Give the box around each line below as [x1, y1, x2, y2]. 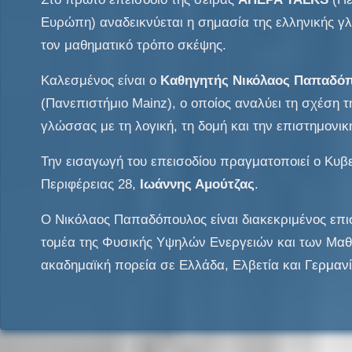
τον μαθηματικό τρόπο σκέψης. [41, 38, 226, 53]
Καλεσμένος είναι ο [41, 73, 160, 88]
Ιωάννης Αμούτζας [140, 177, 255, 192]
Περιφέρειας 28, [41, 177, 140, 192]
